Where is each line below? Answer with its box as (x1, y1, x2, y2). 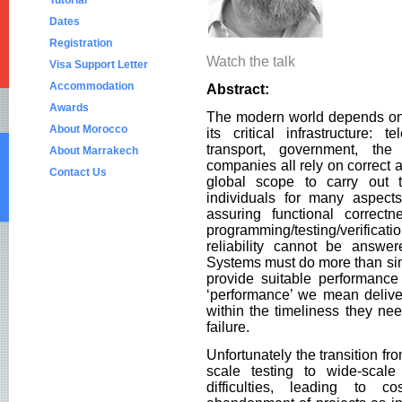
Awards (49, 101, 89, 114)
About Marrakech (49, 144, 138, 157)
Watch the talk (206, 54, 295, 69)
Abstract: (206, 82, 269, 97)
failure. (206, 319, 249, 335)
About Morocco (49, 123, 127, 135)
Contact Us (49, 166, 107, 179)
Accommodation (49, 80, 134, 92)
